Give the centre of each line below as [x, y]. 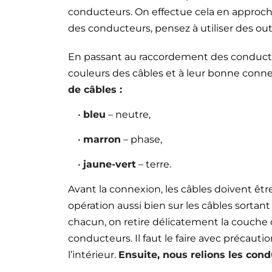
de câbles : [95, 90]
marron [102, 139]
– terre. [154, 164]
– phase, [141, 139]
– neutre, [128, 114]
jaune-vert [110, 164]
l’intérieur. [93, 255]
